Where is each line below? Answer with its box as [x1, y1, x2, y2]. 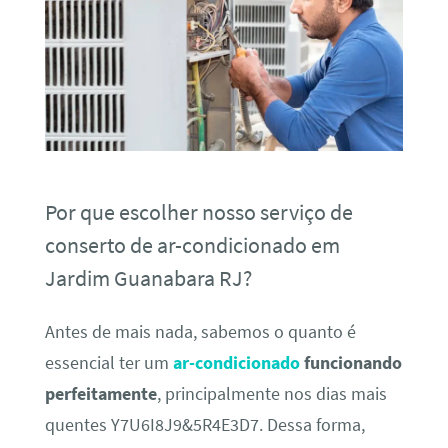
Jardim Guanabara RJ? [44, 263, 252, 292]
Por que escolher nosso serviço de [44, 197, 353, 226]
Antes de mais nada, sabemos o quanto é [44, 321, 356, 344]
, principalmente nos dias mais [156, 383, 387, 406]
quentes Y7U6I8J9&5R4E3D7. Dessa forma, [44, 414, 365, 437]
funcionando [299, 352, 402, 375]
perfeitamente [44, 383, 157, 406]
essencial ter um [44, 352, 173, 375]
